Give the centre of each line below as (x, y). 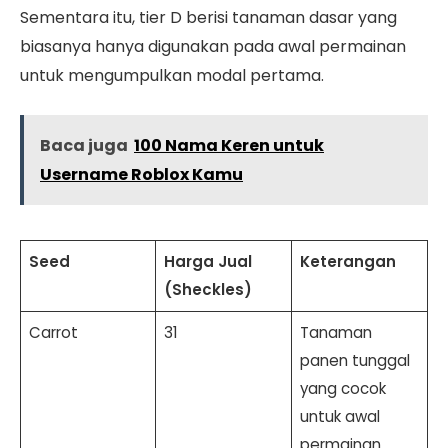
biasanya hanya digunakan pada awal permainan (213, 47)
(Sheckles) (207, 289)
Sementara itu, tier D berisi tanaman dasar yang (208, 18)
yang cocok (342, 388)
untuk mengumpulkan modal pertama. (172, 76)
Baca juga (84, 145)
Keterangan (347, 261)
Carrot (53, 332)
